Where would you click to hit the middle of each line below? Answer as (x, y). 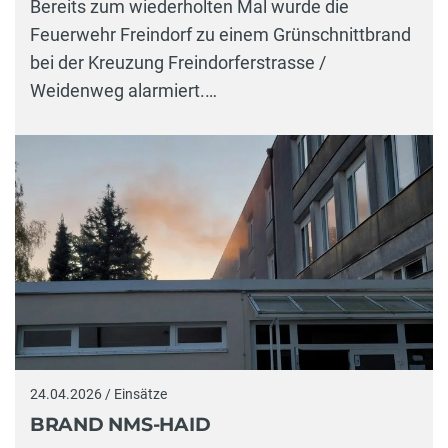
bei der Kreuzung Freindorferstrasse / (178, 63)
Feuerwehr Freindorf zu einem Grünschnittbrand (220, 35)
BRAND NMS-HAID (120, 424)
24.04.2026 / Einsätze (98, 394)
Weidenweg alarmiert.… (123, 91)
